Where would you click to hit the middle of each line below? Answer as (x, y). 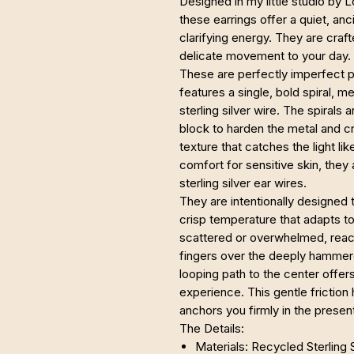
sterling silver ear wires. (243, 183)
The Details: (212, 328)
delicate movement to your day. (265, 56)
